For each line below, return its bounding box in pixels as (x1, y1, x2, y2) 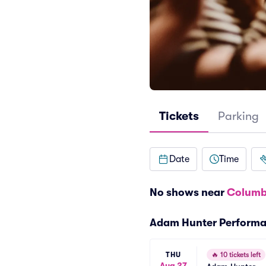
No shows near (150, 186, 227, 198)
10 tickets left (218, 251, 261, 259)
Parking (218, 109, 259, 123)
